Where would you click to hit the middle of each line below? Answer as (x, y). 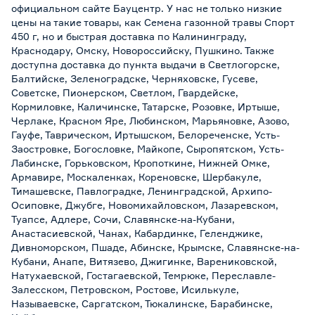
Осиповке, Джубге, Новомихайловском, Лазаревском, (145, 205)
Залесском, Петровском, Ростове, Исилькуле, (125, 289)
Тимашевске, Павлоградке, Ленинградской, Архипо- (142, 191)
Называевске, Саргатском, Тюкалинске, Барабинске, (142, 303)
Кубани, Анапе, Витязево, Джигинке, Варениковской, (144, 261)
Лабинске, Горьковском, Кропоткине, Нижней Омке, (141, 162)
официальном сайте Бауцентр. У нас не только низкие (147, 8)
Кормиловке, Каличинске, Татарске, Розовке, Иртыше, (146, 106)
